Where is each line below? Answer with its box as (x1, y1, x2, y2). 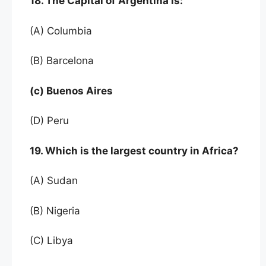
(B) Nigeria (30, 204, 80, 217)
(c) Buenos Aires (30, 84, 113, 97)
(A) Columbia (30, 24, 95, 37)
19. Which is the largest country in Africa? (30, 144, 239, 157)
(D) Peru (30, 115, 69, 127)
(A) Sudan (30, 175, 81, 187)
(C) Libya (30, 235, 76, 247)
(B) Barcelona (30, 55, 94, 67)
